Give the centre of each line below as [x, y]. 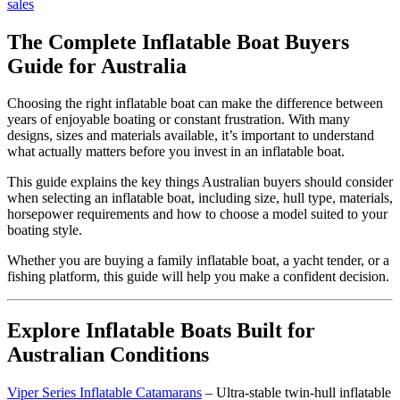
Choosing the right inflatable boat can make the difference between [195, 104]
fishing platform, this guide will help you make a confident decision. [198, 277]
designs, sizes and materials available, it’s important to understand [191, 136]
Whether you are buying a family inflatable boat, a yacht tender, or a [198, 261]
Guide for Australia [97, 66]
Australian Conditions [108, 355]
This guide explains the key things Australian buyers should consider [200, 182]
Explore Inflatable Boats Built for [161, 331]
